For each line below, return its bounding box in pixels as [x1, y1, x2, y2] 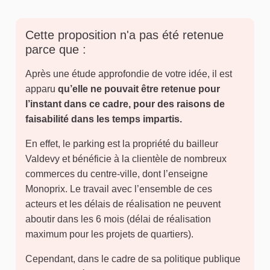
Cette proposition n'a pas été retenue [25, 28, 224, 42]
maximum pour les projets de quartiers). [25, 228, 196, 239]
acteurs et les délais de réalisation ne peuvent [25, 198, 221, 209]
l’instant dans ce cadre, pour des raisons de [25, 98, 225, 109]
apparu [25, 83, 58, 94]
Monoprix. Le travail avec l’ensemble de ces [25, 183, 212, 194]
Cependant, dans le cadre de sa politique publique [25, 253, 240, 264]
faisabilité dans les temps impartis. [25, 113, 182, 124]
